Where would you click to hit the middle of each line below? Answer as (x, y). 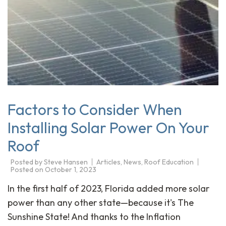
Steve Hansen (66, 162)
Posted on (28, 170)
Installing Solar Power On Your (108, 127)
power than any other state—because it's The (101, 203)
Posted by (27, 162)
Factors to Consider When (95, 109)
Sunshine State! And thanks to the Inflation (94, 217)
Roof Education (169, 162)
